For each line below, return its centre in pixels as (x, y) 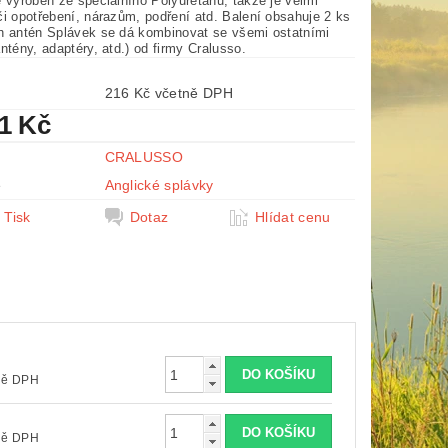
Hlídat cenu (293, 217)
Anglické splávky (159, 185)
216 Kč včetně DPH (193, 93)
